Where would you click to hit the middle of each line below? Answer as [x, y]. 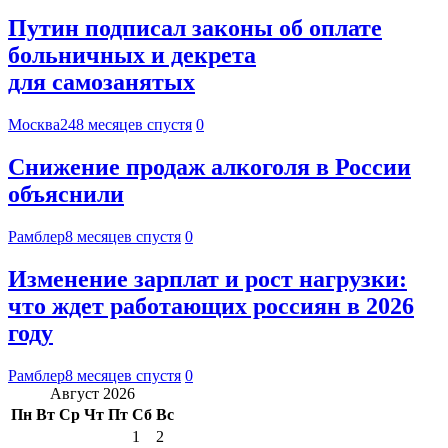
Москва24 [42, 125]
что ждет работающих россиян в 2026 [211, 305]
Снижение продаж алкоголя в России [209, 167]
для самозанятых [101, 82]
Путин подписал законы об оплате [195, 28]
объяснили [66, 194]
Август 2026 [92, 393]
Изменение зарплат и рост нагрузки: [207, 278]
